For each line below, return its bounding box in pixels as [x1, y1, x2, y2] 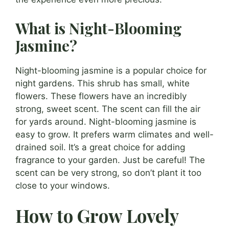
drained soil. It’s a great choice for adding [15, 142, 185, 152]
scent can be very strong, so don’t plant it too [15, 167, 201, 178]
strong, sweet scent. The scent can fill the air [15, 103, 200, 114]
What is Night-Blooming [15, 18, 182, 38]
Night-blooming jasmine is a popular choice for [15, 65, 207, 76]
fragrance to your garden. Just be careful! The [15, 154, 205, 165]
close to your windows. [15, 180, 110, 191]
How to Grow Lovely [15, 203, 178, 228]
